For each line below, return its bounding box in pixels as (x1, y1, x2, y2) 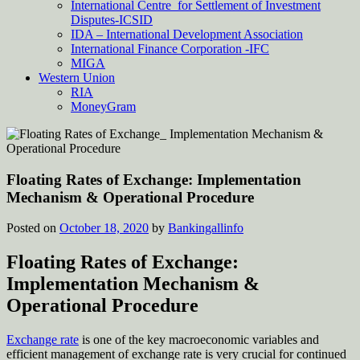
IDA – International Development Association (71, 27, 303, 41)
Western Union (39, 71, 115, 84)
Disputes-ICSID (71, 13, 153, 27)
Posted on (6, 221, 59, 235)
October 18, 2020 (59, 221, 149, 235)
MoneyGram (71, 100, 136, 113)
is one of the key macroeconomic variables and (79, 333, 319, 347)
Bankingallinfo (168, 221, 243, 235)
